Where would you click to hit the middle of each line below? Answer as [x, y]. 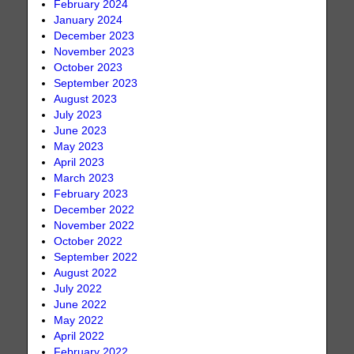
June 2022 [81, 304]
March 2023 [84, 178]
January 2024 [88, 20]
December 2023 [94, 36]
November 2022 [94, 225]
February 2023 [91, 194]
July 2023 [78, 115]
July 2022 [78, 288]
